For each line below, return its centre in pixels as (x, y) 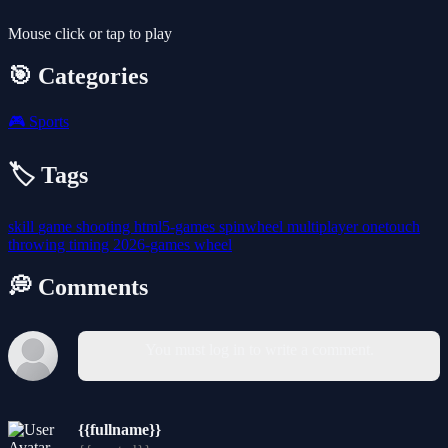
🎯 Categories (78, 75)
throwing (38, 244)
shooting (105, 226)
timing (91, 244)
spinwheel (253, 226)
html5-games (176, 226)
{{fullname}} (119, 429)
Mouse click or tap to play (90, 34)
